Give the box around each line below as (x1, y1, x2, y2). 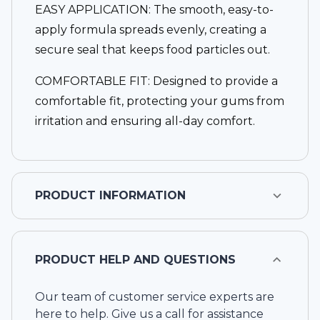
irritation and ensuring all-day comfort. (35, 114, 255, 129)
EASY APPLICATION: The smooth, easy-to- (35, 3, 274, 17)
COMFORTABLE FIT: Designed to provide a (35, 74, 278, 89)
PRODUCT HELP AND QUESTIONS (35, 253, 236, 267)
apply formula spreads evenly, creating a (35, 23, 266, 37)
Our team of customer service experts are (35, 290, 274, 304)
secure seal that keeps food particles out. (35, 43, 270, 57)
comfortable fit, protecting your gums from (35, 94, 284, 109)
